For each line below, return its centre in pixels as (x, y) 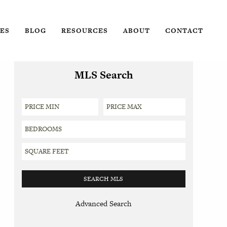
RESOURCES (85, 31)
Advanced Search (104, 204)
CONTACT (184, 31)
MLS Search (103, 75)
